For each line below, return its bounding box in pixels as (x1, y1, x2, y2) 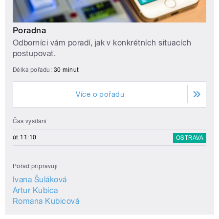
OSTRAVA (175, 134, 203, 141)
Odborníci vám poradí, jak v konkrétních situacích (13, 38, 192, 47)
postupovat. (13, 48, 56, 58)
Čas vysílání (13, 117, 47, 125)
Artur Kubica (13, 185, 58, 195)
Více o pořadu (76, 89, 125, 99)
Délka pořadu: (13, 66, 54, 73)
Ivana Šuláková (13, 175, 67, 184)
